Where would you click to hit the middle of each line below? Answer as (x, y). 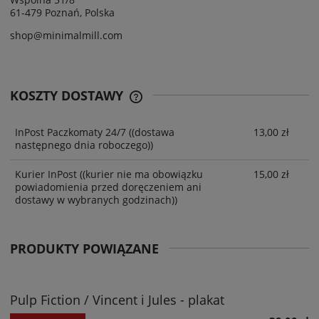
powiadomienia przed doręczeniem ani (108, 187)
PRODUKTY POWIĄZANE (84, 248)
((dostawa (150, 132)
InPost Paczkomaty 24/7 (70, 132)
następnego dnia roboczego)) (84, 145)
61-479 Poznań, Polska (62, 12)
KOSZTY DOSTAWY (68, 95)
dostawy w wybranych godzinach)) (96, 200)
